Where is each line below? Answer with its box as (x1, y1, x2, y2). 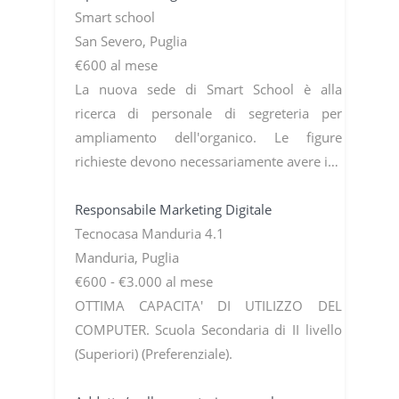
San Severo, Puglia (74, 31, 187, 50)
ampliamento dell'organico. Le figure (74, 127, 342, 146)
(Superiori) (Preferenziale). (74, 344, 232, 362)
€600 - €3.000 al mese (74, 272, 213, 290)
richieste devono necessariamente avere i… (74, 151, 338, 170)
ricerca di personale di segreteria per (74, 103, 342, 122)
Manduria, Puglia (74, 248, 179, 266)
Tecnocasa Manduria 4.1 (74, 224, 228, 242)
